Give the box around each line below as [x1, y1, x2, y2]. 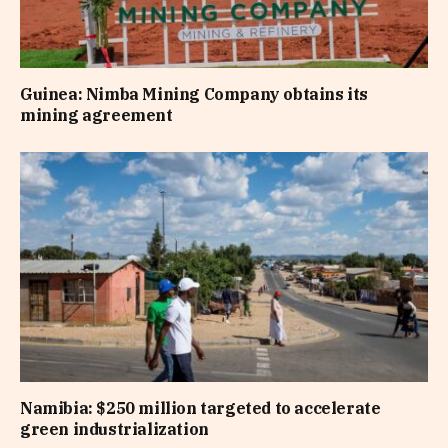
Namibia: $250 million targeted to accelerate [20, 397, 381, 418]
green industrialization [20, 418, 209, 439]
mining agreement [20, 105, 173, 126]
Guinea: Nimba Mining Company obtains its [20, 84, 369, 105]
